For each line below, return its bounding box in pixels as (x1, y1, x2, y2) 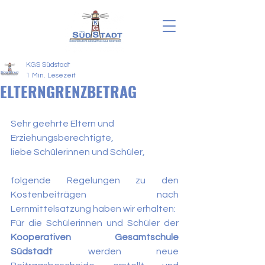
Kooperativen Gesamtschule (11, 232, 179, 242)
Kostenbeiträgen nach (11, 190, 179, 199)
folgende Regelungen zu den (11, 176, 179, 185)
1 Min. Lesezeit (26, 72, 76, 79)
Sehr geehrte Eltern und (11, 119, 116, 128)
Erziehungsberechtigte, (11, 133, 114, 143)
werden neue (53, 247, 179, 256)
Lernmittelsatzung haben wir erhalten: (11, 204, 176, 214)
